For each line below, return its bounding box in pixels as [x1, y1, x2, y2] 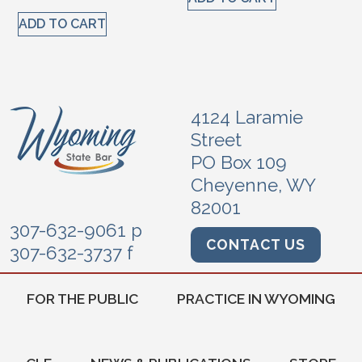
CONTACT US [206, 236, 305, 254]
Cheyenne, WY [191, 175, 315, 196]
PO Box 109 [191, 152, 287, 174]
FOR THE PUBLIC [27, 290, 138, 308]
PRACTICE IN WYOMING [177, 290, 335, 308]
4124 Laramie [191, 107, 303, 128]
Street [191, 129, 242, 151]
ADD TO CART [19, 16, 107, 32]
